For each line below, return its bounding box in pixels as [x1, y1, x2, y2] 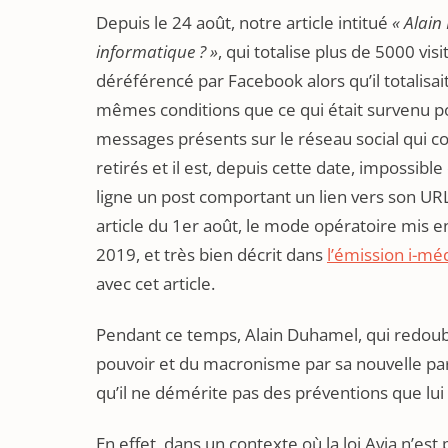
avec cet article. [96, 271, 215, 295]
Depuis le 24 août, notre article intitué [96, 10, 392, 34]
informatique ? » [96, 39, 218, 63]
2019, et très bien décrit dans [96, 242, 327, 266]
